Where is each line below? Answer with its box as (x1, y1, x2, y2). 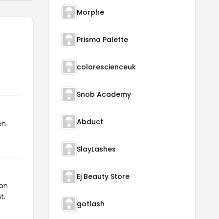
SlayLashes (77, 144, 116, 154)
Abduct (77, 116, 103, 127)
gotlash (77, 198, 105, 209)
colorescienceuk (77, 62, 136, 72)
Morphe (77, 7, 104, 17)
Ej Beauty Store (77, 171, 130, 181)
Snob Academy (77, 89, 131, 99)
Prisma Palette (77, 34, 128, 44)
